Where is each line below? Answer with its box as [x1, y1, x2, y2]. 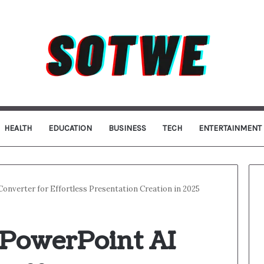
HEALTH [4, 123, 32, 133]
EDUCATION [48, 123, 92, 133]
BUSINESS [108, 123, 146, 133]
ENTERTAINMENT [198, 123, 262, 133]
